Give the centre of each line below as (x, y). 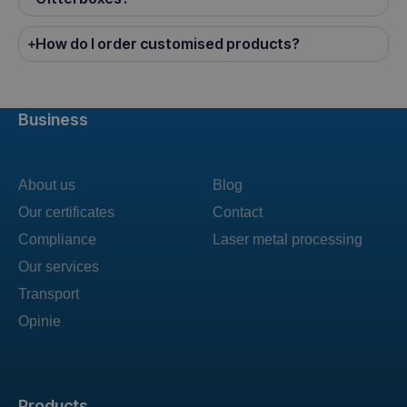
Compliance (57, 240)
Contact (238, 213)
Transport (49, 294)
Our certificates (66, 213)
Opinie (40, 322)
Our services (59, 267)
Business (53, 120)
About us (47, 185)
